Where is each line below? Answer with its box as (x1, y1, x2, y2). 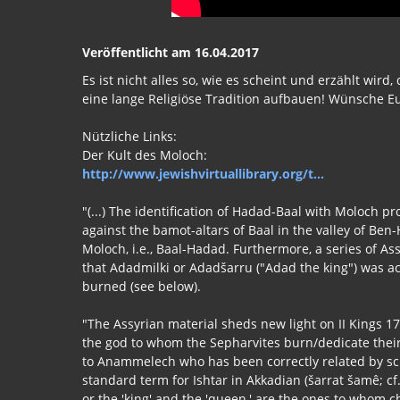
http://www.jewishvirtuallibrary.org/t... (82, 165, 324, 182)
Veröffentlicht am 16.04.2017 (82, 44, 259, 61)
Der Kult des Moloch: (82, 146, 207, 163)
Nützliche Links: (82, 128, 177, 145)
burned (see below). (82, 278, 201, 295)
